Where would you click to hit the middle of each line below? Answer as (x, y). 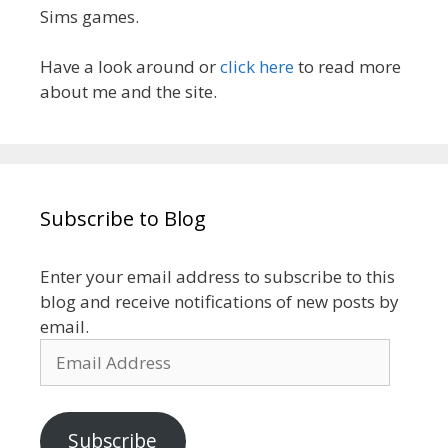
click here (257, 67)
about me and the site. (128, 92)
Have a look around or (130, 67)
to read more (347, 67)
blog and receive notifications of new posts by (219, 302)
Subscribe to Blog (123, 219)
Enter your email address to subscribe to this (217, 277)
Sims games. (89, 16)
